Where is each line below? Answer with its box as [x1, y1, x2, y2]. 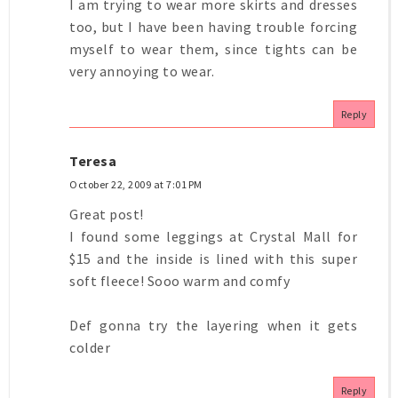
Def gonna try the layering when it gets [69, 315, 357, 334]
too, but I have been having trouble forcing [69, 17, 357, 36]
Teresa [69, 151, 116, 170]
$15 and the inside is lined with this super [69, 249, 357, 267]
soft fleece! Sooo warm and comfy [69, 271, 290, 290]
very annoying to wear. [69, 61, 214, 80]
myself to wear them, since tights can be [69, 39, 357, 58]
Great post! [69, 204, 144, 223]
